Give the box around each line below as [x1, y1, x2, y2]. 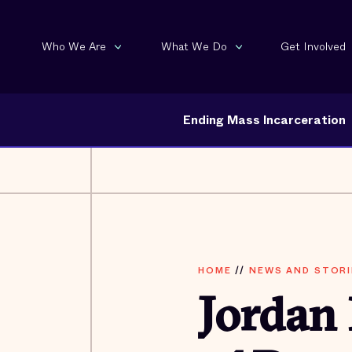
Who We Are [42, 38, 106, 54]
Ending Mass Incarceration [182, 111, 346, 129]
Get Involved [280, 38, 346, 54]
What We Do [161, 38, 227, 54]
